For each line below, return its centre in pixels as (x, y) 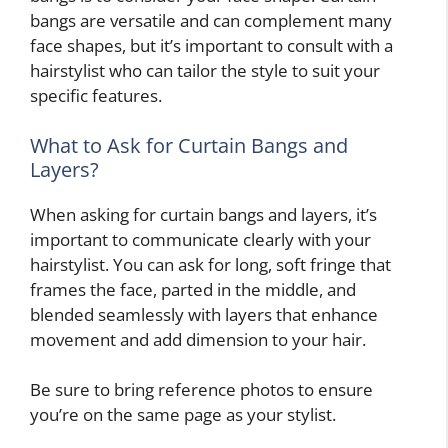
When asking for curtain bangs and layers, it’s (203, 214)
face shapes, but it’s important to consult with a (211, 46)
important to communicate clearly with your (200, 239)
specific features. (96, 96)
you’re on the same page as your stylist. (183, 415)
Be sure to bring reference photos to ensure (201, 390)
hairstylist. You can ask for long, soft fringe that (210, 264)
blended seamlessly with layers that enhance (204, 314)
